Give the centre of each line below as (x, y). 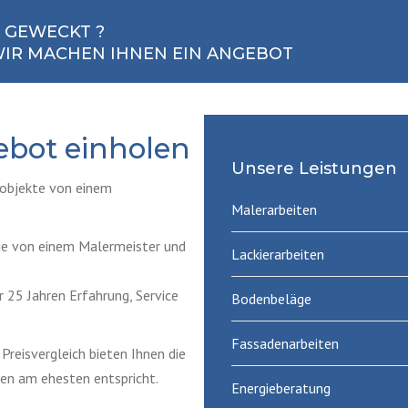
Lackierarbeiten (278, 254)
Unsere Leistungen (314, 168)
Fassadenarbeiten (285, 343)
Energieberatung (281, 388)
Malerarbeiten (274, 209)
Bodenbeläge (271, 298)
